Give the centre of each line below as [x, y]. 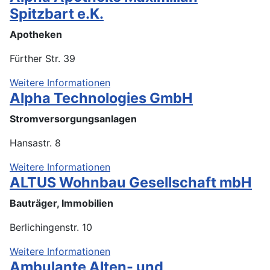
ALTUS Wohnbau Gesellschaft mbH [131, 182]
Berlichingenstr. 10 [51, 227]
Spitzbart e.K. [57, 13]
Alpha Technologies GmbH [101, 98]
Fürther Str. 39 [42, 58]
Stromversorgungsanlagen [73, 118]
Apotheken [36, 34]
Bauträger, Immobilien [61, 203]
